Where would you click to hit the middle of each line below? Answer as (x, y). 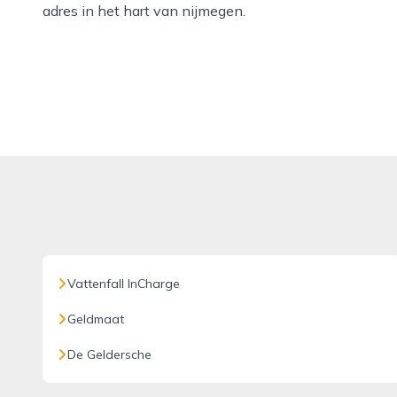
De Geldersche (109, 354)
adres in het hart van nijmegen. (144, 11)
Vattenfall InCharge (124, 284)
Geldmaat (96, 319)
